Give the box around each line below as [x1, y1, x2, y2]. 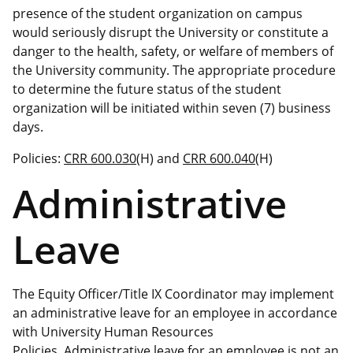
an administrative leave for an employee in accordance [13, 303, 337, 321]
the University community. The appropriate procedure [13, 61, 336, 79]
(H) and [136, 149, 183, 167]
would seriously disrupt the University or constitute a [13, 23, 329, 41]
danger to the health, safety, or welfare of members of [13, 42, 333, 60]
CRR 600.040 [183, 149, 255, 167]
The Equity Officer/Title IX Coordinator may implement [13, 284, 334, 303]
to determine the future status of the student [13, 80, 281, 98]
